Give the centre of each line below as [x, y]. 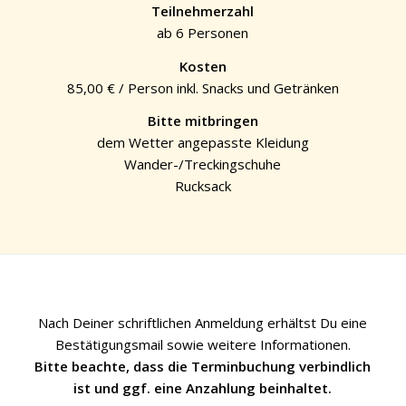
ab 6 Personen [203, 32]
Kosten [203, 66]
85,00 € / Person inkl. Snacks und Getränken [203, 87]
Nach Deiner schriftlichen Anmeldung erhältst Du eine [203, 322]
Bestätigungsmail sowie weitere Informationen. [203, 344]
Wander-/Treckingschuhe [203, 164]
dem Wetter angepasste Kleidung [203, 143]
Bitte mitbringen [203, 121]
